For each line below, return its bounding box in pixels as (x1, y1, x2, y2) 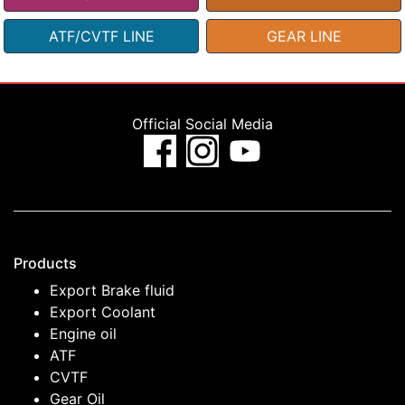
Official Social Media (132, 115, 273, 134)
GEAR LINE (266, 27, 342, 46)
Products (14, 254, 77, 273)
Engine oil (50, 325, 117, 344)
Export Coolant (50, 303, 155, 322)
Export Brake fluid (50, 281, 174, 300)
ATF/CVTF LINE (48, 27, 155, 46)
